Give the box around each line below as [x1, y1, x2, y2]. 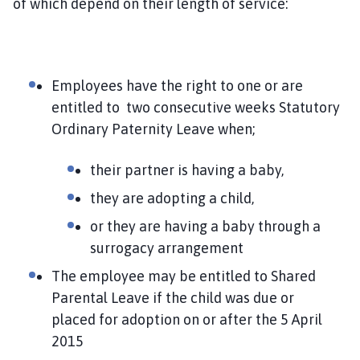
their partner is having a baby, [90, 161, 287, 178]
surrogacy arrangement [90, 239, 243, 256]
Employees [51, 76, 123, 94]
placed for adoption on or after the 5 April [51, 310, 322, 328]
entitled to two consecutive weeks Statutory [51, 98, 340, 116]
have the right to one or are [123, 76, 303, 94]
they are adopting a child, [90, 189, 257, 207]
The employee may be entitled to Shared [51, 267, 316, 284]
